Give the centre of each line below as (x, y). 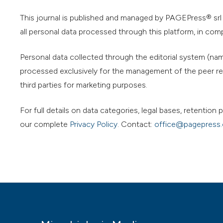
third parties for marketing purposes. (84, 85)
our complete (45, 124)
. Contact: (136, 124)
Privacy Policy (94, 124)
